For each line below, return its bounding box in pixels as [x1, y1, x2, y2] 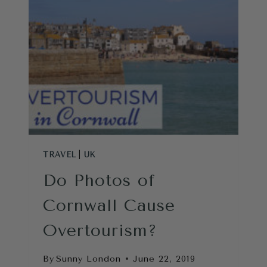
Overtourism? [43, 221, 157, 241]
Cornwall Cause [43, 195, 175, 216]
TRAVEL [43, 150, 76, 159]
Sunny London [56, 253, 122, 264]
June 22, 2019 [133, 253, 196, 264]
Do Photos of [43, 170, 155, 191]
